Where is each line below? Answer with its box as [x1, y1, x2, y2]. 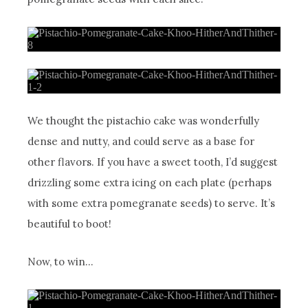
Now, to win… [27, 254, 94, 268]
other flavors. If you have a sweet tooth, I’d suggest [27, 155, 278, 168]
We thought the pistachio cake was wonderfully [27, 113, 260, 127]
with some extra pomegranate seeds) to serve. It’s [27, 196, 276, 210]
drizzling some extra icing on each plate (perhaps [27, 175, 272, 189]
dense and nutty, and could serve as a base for [27, 134, 255, 148]
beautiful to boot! [27, 217, 112, 230]
